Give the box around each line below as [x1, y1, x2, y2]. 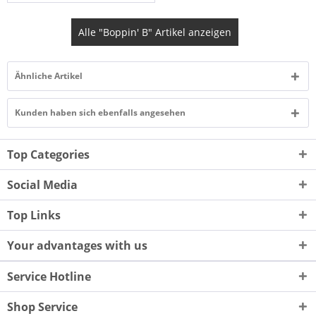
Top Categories [7, 147, 90, 163]
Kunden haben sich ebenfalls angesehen [15, 107, 186, 119]
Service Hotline [7, 269, 91, 285]
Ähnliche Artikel [15, 70, 83, 83]
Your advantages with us [7, 238, 147, 254]
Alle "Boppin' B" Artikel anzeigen [78, 25, 232, 39]
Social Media [7, 177, 78, 193]
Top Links [7, 207, 61, 224]
